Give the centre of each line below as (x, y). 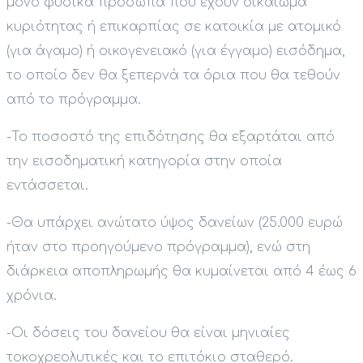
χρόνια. (32, 296)
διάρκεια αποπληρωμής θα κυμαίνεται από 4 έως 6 (181, 272)
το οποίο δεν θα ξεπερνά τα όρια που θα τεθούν (173, 76)
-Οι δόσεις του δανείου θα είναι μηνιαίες (148, 333)
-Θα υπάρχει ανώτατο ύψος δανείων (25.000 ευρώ (175, 223)
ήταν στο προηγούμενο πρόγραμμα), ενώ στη (158, 248)
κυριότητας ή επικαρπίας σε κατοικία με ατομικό (174, 27)
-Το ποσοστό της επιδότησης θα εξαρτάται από (171, 137)
